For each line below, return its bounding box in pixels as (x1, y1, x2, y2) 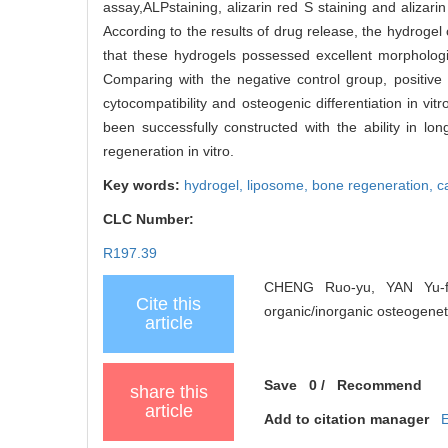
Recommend (337, 376, 423, 393)
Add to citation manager (264, 410, 430, 427)
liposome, (247, 176, 312, 193)
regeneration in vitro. (103, 142, 234, 159)
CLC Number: (103, 210, 198, 227)
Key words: (103, 176, 184, 193)
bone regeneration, (312, 176, 437, 193)
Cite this (136, 293, 201, 314)
